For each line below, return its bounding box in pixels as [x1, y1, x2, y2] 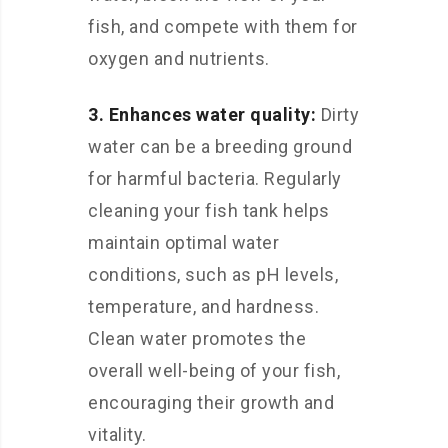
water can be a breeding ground [88, 136, 352, 157]
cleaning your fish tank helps [88, 200, 330, 221]
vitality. [88, 424, 147, 445]
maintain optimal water [88, 232, 279, 253]
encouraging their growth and [88, 392, 334, 413]
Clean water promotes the [88, 328, 306, 349]
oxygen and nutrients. [88, 48, 270, 69]
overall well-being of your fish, [88, 360, 340, 381]
